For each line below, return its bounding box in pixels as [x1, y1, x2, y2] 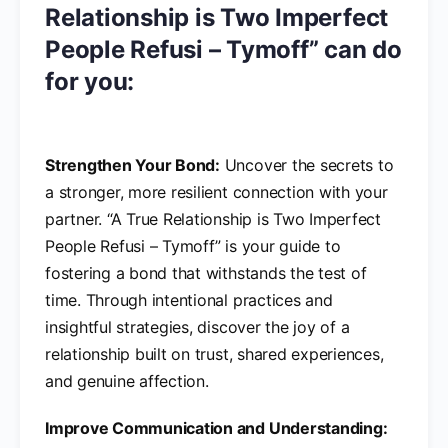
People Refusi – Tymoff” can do [45, 34, 402, 64]
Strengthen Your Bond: [45, 154, 220, 175]
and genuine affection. [45, 370, 209, 391]
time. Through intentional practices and [45, 289, 333, 310]
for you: [45, 66, 135, 96]
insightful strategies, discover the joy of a [45, 316, 350, 337]
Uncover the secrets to [219, 154, 394, 175]
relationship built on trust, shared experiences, [45, 343, 384, 364]
